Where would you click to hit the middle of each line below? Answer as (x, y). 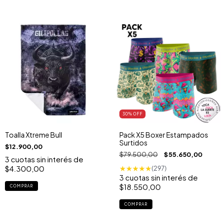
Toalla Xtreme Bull (34, 135)
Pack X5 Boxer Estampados (164, 135)
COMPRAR (136, 204)
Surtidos (133, 143)
